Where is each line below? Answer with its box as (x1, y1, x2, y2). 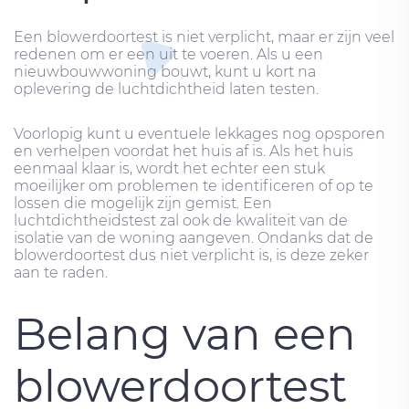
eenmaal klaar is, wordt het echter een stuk (14, 159, 325, 177)
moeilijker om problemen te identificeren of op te (14, 176, 373, 194)
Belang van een (14, 307, 356, 361)
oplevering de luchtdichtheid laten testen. (14, 79, 319, 98)
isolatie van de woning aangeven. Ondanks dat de (14, 228, 373, 246)
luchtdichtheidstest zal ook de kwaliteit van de (14, 211, 348, 229)
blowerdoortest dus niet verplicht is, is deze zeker (14, 246, 369, 264)
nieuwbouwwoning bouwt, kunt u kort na (14, 62, 316, 80)
